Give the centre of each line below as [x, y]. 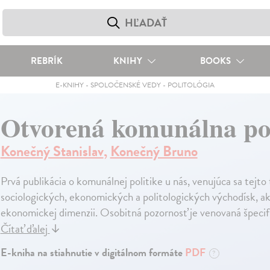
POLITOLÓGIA [191, 85]
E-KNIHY [69, 85]
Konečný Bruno [154, 151]
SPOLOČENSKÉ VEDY [125, 85]
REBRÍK [46, 61]
